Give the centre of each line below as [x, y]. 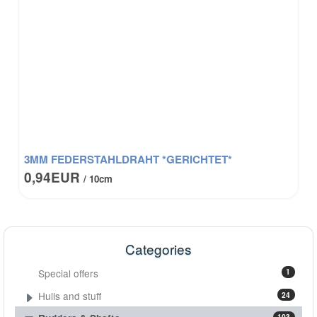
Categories [158, 249]
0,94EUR [54, 178]
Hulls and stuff [70, 296]
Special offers [69, 273]
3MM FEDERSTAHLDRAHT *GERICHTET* [128, 160]
